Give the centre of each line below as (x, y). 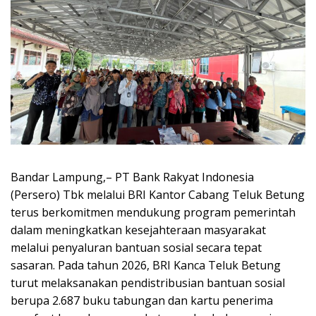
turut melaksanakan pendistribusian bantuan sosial (148, 283)
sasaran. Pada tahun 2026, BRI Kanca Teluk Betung (146, 266)
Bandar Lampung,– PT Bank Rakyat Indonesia (132, 177)
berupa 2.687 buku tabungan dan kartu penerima (142, 301)
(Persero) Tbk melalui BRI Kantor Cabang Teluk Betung (158, 195)
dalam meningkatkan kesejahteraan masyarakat (138, 230)
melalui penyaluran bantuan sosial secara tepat (136, 248)
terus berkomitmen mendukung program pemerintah (153, 213)
